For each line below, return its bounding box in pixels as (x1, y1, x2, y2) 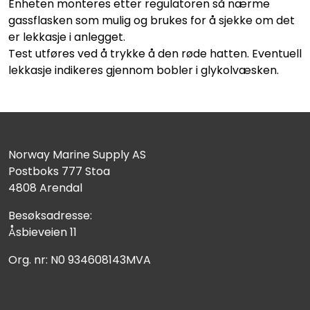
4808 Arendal (8, 179, 82, 196)
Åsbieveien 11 (8, 224, 77, 240)
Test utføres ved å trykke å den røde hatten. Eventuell (8, 45, 302, 62)
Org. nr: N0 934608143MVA (8, 251, 151, 268)
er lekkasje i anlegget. (8, 28, 125, 45)
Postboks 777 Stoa (8, 163, 110, 179)
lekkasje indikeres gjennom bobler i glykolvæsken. (8, 62, 279, 78)
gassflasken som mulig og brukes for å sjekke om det (8, 12, 295, 28)
